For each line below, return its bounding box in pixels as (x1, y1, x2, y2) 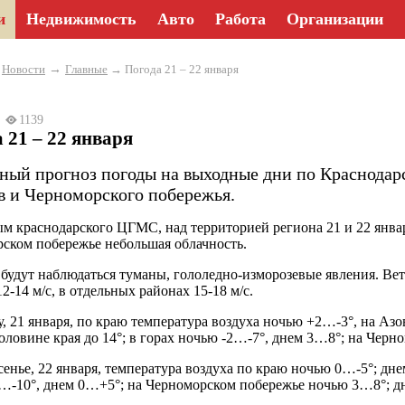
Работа (215, 10, 266, 28)
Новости (2, 62, 45, 76)
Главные (65, 62, 108, 76)
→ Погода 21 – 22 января (108, 62, 239, 76)
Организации (287, 10, 383, 28)
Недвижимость (26, 10, 137, 28)
